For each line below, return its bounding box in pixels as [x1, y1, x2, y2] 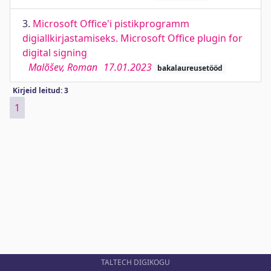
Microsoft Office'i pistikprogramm [33, 17, 189, 30]
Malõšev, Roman [28, 60, 97, 74]
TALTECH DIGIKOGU [101, 257, 170, 267]
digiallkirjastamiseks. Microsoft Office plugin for [22, 31, 243, 45]
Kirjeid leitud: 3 [12, 85, 68, 96]
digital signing [22, 46, 87, 59]
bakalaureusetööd [157, 63, 223, 73]
